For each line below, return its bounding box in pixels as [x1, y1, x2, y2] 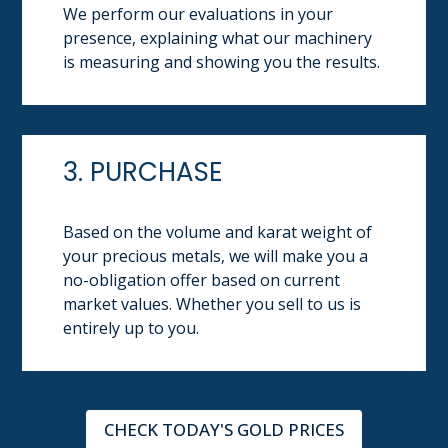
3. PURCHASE [63, 154, 224, 191]
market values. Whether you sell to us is [63, 293, 362, 316]
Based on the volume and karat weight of [63, 221, 373, 244]
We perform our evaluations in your [63, 3, 334, 26]
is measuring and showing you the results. [63, 51, 381, 74]
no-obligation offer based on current [63, 269, 341, 292]
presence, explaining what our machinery [63, 27, 373, 50]
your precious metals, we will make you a [63, 245, 369, 268]
